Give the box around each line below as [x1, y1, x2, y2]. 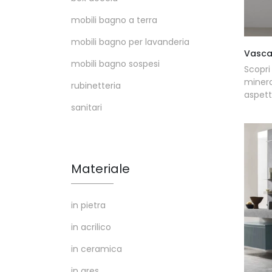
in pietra [71, 199, 106, 212]
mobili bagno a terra [71, 14, 157, 27]
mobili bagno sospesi [71, 58, 160, 70]
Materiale [71, 160, 130, 178]
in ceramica [71, 243, 122, 256]
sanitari [71, 101, 102, 114]
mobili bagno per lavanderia [71, 36, 189, 49]
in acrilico [71, 221, 111, 234]
